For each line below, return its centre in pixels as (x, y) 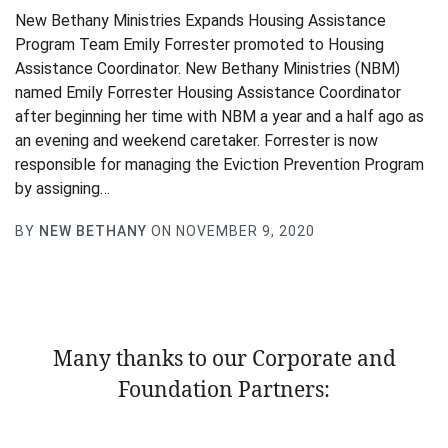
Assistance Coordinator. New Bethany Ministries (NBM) (207, 68)
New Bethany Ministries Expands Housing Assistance (200, 20)
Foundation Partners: (224, 388)
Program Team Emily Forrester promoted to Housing (199, 44)
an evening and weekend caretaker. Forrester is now (196, 140)
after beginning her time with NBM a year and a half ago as (219, 116)
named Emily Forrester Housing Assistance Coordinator (208, 92)
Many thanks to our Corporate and (224, 357)
